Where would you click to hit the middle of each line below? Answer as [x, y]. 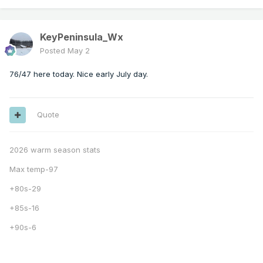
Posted [54, 51]
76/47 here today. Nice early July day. [80, 74]
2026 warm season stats [55, 150]
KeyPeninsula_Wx [82, 37]
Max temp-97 [34, 169]
